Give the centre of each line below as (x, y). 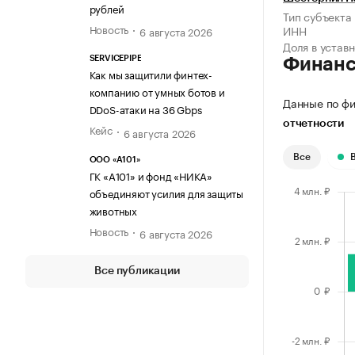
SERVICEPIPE (115, 59)
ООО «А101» (115, 159)
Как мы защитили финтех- (151, 74)
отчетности (313, 124)
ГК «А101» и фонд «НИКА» (151, 175)
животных (113, 210)
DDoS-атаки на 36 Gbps (145, 109)
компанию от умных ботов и (157, 92)
